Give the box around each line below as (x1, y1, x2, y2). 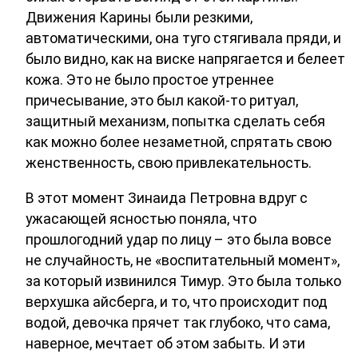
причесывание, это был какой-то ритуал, (26, 92, 298, 109)
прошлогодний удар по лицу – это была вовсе (26, 231, 332, 249)
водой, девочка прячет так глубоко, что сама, (26, 314, 330, 332)
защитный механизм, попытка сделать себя (26, 113, 325, 130)
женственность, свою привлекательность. (26, 154, 312, 172)
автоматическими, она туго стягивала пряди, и (26, 30, 341, 47)
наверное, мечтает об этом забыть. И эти (26, 335, 305, 352)
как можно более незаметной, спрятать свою (26, 133, 332, 151)
